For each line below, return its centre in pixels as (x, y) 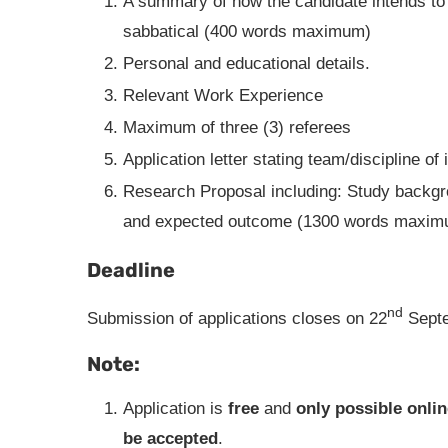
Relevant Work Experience (223, 95)
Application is (175, 408)
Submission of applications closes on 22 (237, 318)
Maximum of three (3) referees (237, 127)
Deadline (131, 270)
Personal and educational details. (246, 63)
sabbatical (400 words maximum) (247, 31)
